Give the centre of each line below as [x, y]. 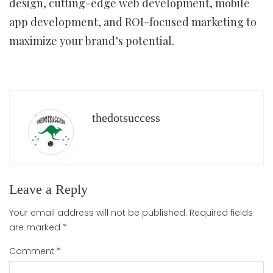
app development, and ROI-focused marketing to [133, 22]
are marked [36, 227]
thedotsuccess [126, 118]
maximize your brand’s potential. [92, 41]
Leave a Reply [48, 189]
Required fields [221, 213]
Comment [33, 251]
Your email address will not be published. [98, 213]
